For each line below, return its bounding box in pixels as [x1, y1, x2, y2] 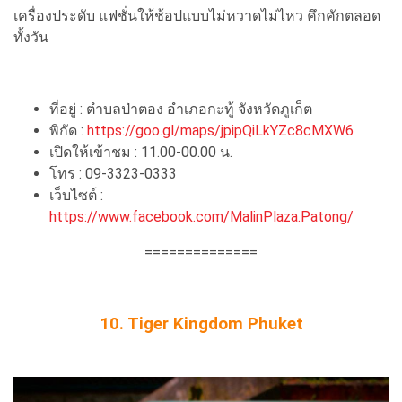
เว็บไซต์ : [49, 186, 103, 204]
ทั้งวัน [13, 28, 48, 46]
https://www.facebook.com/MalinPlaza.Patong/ [49, 207, 354, 225]
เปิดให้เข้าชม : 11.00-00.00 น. [49, 143, 232, 161]
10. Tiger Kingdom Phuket [99, 313, 303, 334]
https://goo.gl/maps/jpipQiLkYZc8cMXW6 [87, 121, 354, 139]
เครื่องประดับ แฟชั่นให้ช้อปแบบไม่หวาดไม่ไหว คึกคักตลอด [13, 6, 380, 24]
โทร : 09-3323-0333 [49, 164, 177, 182]
